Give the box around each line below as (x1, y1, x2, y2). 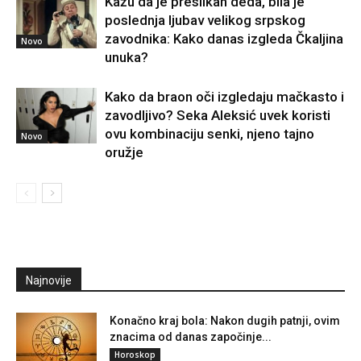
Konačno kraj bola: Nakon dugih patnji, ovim (110, 314, 340, 328)
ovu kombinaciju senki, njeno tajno (105, 126, 314, 143)
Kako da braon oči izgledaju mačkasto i (105, 89, 344, 106)
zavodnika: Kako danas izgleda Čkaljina (105, 31, 343, 48)
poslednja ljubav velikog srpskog (105, 12, 305, 29)
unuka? (105, 49, 148, 66)
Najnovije (26, 274, 72, 288)
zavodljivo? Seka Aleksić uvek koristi (105, 107, 330, 124)
